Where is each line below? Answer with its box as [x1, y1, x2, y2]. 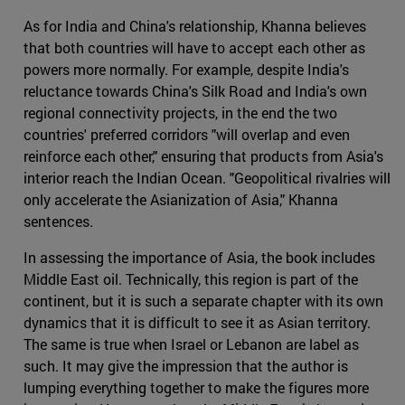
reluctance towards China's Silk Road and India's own [24, 81, 367, 101]
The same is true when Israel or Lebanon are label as [24, 334, 359, 354]
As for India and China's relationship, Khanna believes [24, 16, 366, 36]
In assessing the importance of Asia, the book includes [24, 248, 375, 268]
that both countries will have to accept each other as [24, 38, 365, 58]
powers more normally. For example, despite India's [24, 60, 349, 80]
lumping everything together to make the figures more [24, 378, 369, 398]
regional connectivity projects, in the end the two [24, 103, 337, 123]
